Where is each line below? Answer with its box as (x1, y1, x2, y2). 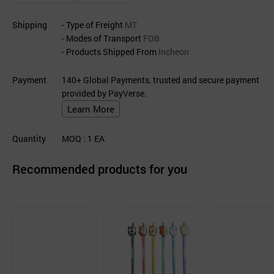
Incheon (157, 46, 189, 57)
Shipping (12, 19, 47, 31)
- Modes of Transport (62, 32, 141, 44)
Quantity (12, 133, 46, 144)
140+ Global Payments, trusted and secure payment (62, 74, 259, 86)
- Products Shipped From (62, 46, 157, 57)
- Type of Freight (62, 19, 123, 31)
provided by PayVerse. (62, 87, 147, 99)
